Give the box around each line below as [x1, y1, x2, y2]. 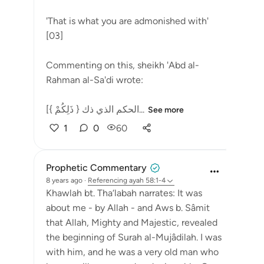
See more [148, 105, 184, 115]
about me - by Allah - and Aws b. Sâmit [46, 202, 210, 213]
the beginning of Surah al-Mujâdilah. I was [46, 232, 222, 243]
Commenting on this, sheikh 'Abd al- [46, 60, 199, 71]
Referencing [88, 176, 127, 184]
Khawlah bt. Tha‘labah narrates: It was [46, 187, 202, 199]
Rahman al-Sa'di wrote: [46, 74, 143, 85]
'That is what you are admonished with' [46, 15, 209, 27]
